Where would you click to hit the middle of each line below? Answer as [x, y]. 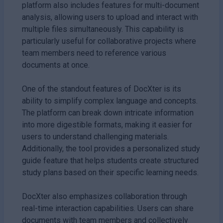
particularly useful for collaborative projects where [109, 41]
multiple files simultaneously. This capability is [103, 29]
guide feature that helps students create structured [110, 160]
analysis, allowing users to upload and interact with [110, 17]
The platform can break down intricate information [108, 112]
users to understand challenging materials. [95, 136]
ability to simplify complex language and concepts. [110, 101]
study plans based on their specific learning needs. [110, 172]
